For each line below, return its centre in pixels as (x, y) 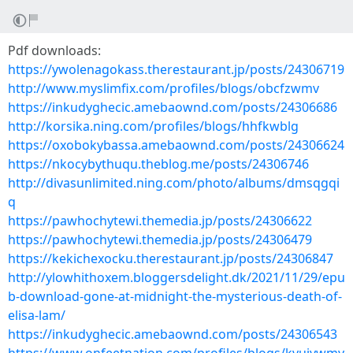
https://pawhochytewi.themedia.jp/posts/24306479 (160, 240)
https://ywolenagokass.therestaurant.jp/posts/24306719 (176, 69)
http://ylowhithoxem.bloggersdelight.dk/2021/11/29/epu (176, 277)
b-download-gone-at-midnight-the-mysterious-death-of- (175, 296)
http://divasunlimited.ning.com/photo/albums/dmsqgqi (174, 183)
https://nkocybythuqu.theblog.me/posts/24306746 (158, 164)
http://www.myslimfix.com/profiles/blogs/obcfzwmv (163, 88)
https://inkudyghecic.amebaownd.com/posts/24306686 (173, 107)
